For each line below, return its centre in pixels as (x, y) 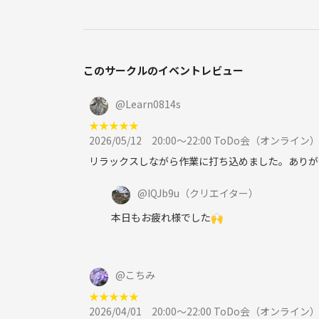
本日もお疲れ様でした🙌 (167, 217)
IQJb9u (163, 193)
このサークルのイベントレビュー (163, 70)
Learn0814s (153, 104)
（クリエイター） (219, 193)
